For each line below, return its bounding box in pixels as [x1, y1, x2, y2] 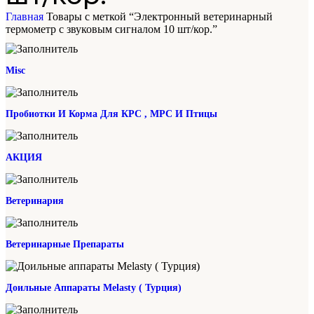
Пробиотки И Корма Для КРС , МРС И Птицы [6, 109, 217, 119]
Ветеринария [6, 196, 64, 206]
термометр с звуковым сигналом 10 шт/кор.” [6, 23, 217, 35]
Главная [6, 11, 46, 22]
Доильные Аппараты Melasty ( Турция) [6, 282, 182, 293]
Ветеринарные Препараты [6, 239, 124, 250]
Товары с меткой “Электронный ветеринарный [46, 11, 273, 22]
